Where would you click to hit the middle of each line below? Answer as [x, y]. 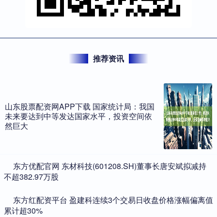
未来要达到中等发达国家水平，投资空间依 [78, 116]
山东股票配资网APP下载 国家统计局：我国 [80, 107]
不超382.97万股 [31, 177]
